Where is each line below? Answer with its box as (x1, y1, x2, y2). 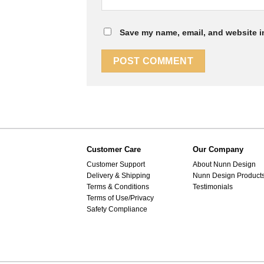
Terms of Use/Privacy (87, 194, 154, 203)
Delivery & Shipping (87, 171, 150, 180)
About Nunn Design (193, 160, 256, 169)
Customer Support (87, 160, 145, 169)
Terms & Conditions (87, 183, 149, 192)
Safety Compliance (87, 205, 147, 214)
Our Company (193, 145, 243, 154)
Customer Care (87, 145, 141, 154)
